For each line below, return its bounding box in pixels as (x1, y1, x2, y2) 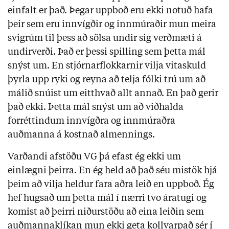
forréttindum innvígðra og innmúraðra (8, 116, 175, 126)
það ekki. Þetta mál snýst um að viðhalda (8, 102, 184, 112)
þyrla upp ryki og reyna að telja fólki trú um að (8, 75, 205, 84)
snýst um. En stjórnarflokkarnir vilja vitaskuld (8, 61, 206, 71)
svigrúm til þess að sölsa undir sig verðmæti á (8, 33, 202, 43)
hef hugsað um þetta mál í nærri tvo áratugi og (8, 193, 207, 203)
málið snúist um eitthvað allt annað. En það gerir (8, 88, 218, 98)
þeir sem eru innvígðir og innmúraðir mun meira (8, 19, 216, 29)
